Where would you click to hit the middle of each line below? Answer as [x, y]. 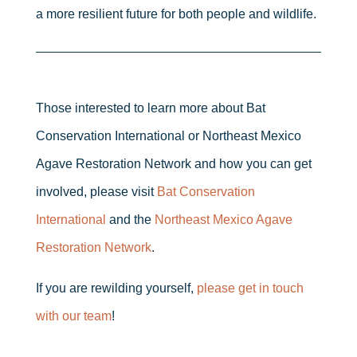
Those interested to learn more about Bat [150, 108]
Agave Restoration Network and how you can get [173, 163]
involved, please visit [96, 191]
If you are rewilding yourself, [116, 288]
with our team [73, 316]
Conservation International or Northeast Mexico [168, 135]
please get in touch [250, 288]
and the [130, 219]
